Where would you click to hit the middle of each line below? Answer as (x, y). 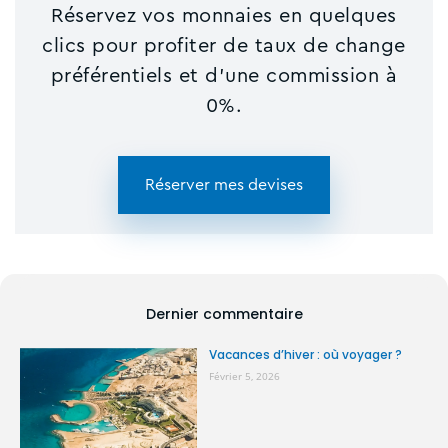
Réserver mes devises (224, 185)
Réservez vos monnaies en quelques (224, 16)
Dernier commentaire (224, 314)
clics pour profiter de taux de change (224, 46)
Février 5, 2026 (244, 376)
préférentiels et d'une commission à (224, 76)
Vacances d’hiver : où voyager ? (305, 355)
